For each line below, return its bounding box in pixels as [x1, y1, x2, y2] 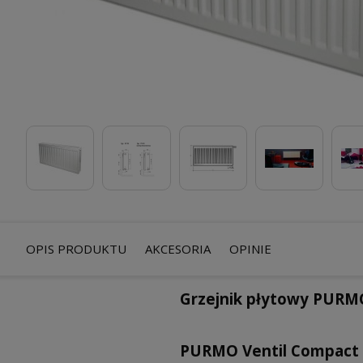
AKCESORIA [145, 241, 211, 257]
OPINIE [229, 241, 271, 257]
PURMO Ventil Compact [180, 340, 359, 361]
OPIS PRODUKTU [26, 241, 126, 257]
